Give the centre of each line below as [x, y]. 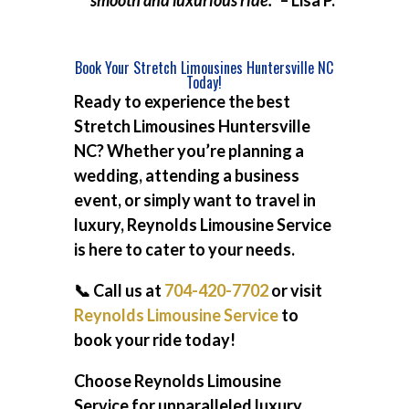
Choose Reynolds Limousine [177, 381]
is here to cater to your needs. [184, 249]
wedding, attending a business [186, 175]
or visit [295, 290]
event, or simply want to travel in [194, 200]
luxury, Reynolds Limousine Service [202, 225]
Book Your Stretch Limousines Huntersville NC [204, 68]
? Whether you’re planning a [200, 151]
